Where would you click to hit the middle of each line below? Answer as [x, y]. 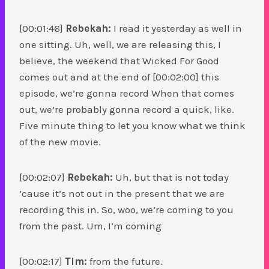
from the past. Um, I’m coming [92, 225]
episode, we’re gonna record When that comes [127, 93]
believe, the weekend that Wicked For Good [119, 60]
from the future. [126, 261]
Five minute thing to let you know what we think [132, 125]
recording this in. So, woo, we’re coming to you [126, 209]
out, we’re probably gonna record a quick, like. [127, 109]
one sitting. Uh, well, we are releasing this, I [120, 44]
